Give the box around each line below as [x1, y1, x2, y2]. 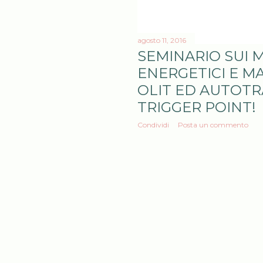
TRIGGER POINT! [137, 99, 256, 116]
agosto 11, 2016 [137, 36, 186, 45]
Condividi [137, 120, 169, 130]
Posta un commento [178, 120, 248, 130]
